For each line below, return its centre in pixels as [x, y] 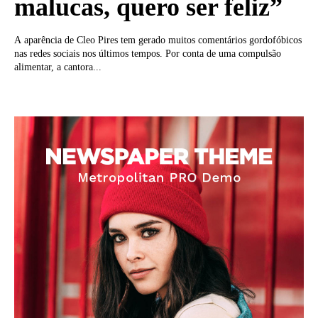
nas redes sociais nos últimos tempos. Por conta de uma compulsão [148, 54]
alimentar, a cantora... [58, 67]
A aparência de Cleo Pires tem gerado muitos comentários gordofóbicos [158, 40]
